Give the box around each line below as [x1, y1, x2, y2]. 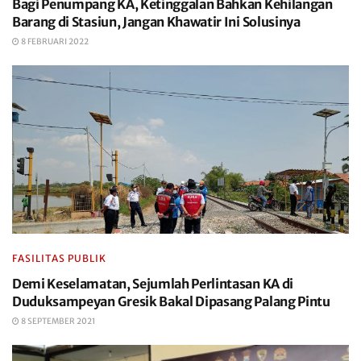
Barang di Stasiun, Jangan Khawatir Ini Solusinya [12, 14, 301, 30]
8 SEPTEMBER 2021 [19, 316, 95, 326]
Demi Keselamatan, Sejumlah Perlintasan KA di [12, 276, 293, 292]
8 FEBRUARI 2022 [19, 36, 89, 47]
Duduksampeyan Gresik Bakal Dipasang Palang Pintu [12, 293, 333, 309]
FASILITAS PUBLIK [12, 252, 106, 264]
